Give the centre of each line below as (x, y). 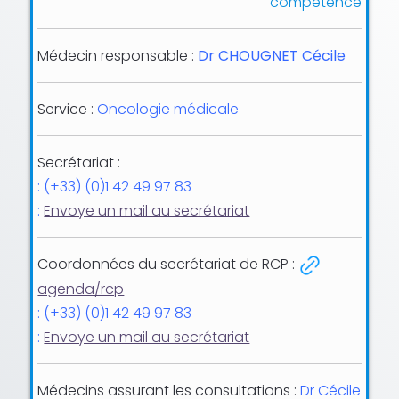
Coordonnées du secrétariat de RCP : (167, 264)
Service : (68, 109)
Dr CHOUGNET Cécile (272, 55)
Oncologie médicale (168, 109)
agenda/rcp (81, 289)
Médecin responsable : (118, 55)
